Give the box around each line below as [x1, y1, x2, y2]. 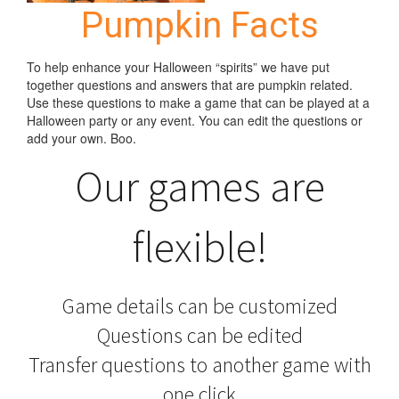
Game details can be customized [61, 292, 338, 321]
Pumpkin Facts [80, 4, 319, 47]
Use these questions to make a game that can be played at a [27, 94, 370, 112]
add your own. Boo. [27, 129, 136, 148]
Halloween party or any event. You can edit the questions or [27, 111, 362, 130]
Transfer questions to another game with [28, 351, 371, 379]
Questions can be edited [96, 322, 303, 350]
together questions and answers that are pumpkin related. [27, 76, 353, 94]
